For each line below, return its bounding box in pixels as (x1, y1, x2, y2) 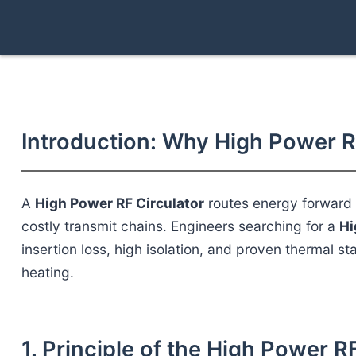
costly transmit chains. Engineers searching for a (21, 217, 339, 234)
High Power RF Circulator (34, 194, 204, 211)
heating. (21, 263, 74, 281)
